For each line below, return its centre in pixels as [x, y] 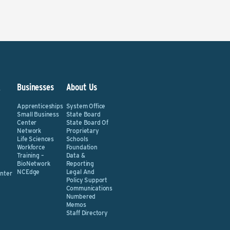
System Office [86, 106]
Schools [77, 139]
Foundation [82, 147]
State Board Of [87, 122]
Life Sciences [35, 139]
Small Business [38, 114]
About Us [82, 87]
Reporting [80, 164]
